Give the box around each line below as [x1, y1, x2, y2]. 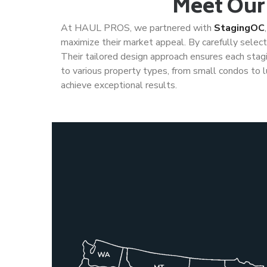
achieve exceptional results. [61, 79, 177, 92]
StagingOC [214, 21, 265, 35]
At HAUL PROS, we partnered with [61, 21, 214, 35]
